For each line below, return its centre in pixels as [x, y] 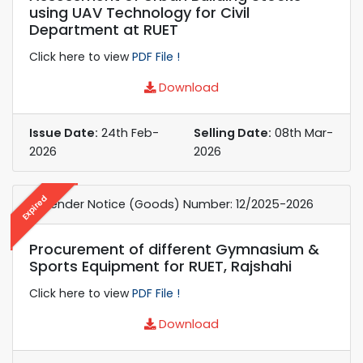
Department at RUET [104, 29]
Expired [34, 207]
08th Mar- [302, 132]
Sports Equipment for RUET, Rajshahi [160, 266]
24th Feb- [128, 132]
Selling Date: [233, 132]
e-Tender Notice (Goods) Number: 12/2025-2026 [171, 204]
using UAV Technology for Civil [139, 12]
